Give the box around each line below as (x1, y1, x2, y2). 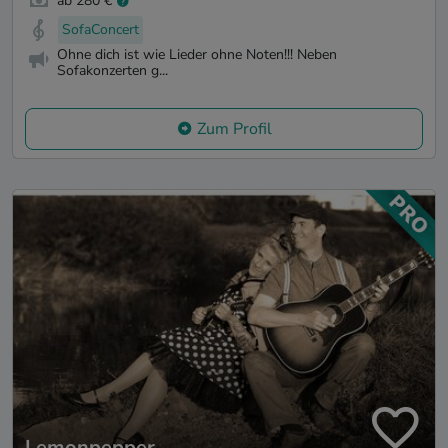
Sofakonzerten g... (57, 60, 168, 80)
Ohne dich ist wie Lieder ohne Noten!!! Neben (57, 44, 337, 64)
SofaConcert (62, 20, 139, 40)
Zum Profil (196, 117, 272, 140)
